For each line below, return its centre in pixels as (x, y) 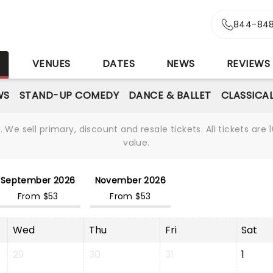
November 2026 (130, 180)
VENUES (51, 64)
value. (136, 143)
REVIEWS (248, 64)
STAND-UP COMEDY (69, 95)
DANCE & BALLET (170, 95)
